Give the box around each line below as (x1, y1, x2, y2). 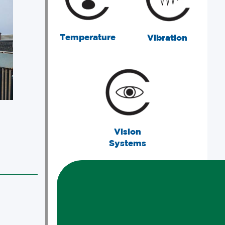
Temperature (59, 32, 116, 42)
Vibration (147, 33, 188, 42)
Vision (114, 127, 141, 136)
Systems (108, 138, 146, 148)
